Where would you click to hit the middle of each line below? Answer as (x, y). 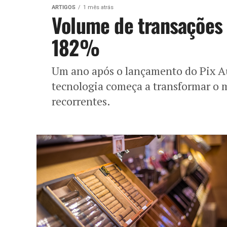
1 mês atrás (98, 7)
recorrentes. (81, 101)
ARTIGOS (64, 7)
